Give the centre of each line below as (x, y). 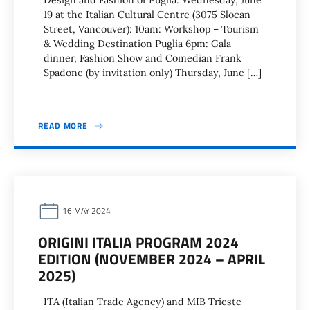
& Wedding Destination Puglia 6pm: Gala (137, 44)
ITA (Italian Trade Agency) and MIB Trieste (143, 302)
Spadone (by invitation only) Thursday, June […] (153, 73)
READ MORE (63, 126)
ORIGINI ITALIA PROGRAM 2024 (138, 242)
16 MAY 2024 (85, 211)
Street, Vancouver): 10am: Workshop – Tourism (151, 29)
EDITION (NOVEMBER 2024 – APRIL (152, 259)
